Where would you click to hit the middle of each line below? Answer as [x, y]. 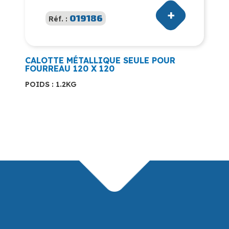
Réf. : [59, 19]
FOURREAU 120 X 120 [70, 68]
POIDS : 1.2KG [51, 84]
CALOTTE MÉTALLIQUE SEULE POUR [100, 60]
